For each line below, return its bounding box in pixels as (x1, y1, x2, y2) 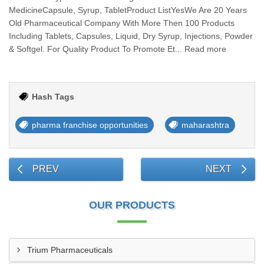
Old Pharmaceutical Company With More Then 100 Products (9, 18, 235, 28)
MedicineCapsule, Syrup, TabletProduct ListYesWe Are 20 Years (9, 5, 247, 15)
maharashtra (181, 120, 229, 130)
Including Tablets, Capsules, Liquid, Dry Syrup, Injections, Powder (9, 31, 253, 41)
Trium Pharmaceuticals (27, 245, 113, 255)
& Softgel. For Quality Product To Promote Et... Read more (9, 44, 226, 54)
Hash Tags (32, 92, 74, 101)
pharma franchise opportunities (32, 120, 148, 130)
